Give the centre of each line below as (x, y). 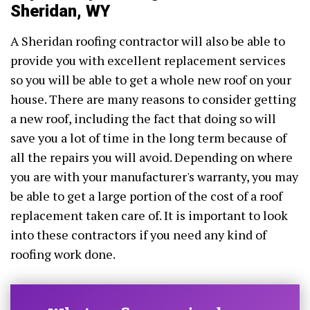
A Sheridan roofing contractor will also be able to (148, 41)
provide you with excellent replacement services (148, 61)
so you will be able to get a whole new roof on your (151, 80)
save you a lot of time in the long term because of (148, 138)
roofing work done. (63, 254)
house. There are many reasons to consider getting (153, 99)
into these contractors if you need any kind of (138, 235)
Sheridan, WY (60, 11)
